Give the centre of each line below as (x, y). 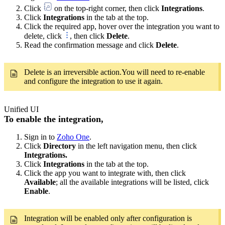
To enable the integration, (54, 119)
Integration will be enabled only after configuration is (108, 218)
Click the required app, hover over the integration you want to (122, 27)
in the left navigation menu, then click (137, 146)
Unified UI (21, 109)
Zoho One (73, 137)
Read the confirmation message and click (90, 45)
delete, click (44, 36)
